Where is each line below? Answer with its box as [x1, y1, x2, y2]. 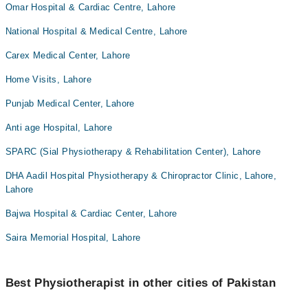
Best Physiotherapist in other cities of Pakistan [5, 276, 276, 289]
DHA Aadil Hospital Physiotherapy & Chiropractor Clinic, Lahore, [5, 170, 277, 181]
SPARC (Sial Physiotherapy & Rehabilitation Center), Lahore [5, 146, 261, 157]
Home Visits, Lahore [5, 74, 91, 85]
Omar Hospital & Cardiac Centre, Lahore [5, 2, 176, 12]
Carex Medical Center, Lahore [5, 50, 131, 60]
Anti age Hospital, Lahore [5, 122, 113, 133]
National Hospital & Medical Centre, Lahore [5, 26, 188, 36]
